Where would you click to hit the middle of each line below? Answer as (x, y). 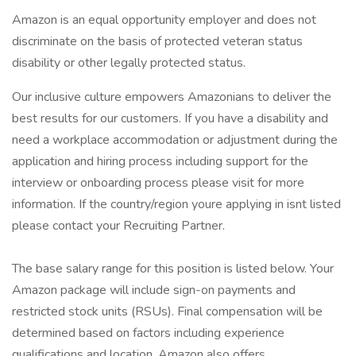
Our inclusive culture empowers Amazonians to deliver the (172, 97)
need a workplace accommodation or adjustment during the (175, 140)
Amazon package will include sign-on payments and (154, 290)
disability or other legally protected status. (129, 63)
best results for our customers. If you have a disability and (170, 118)
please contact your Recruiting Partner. (118, 226)
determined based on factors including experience (148, 333)
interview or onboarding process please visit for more (158, 183)
